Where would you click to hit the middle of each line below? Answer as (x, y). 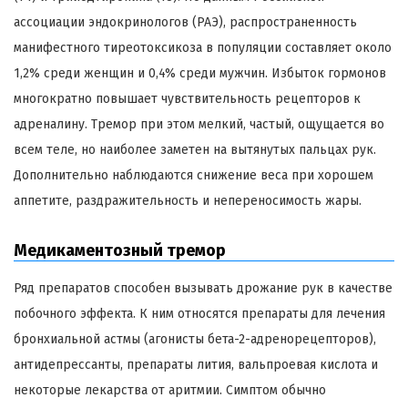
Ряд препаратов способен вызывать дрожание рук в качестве (203, 289)
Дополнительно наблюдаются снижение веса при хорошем (194, 176)
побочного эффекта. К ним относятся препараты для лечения (199, 314)
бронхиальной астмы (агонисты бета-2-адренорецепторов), (195, 340)
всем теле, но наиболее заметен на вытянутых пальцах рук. (195, 150)
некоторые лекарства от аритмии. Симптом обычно (170, 391)
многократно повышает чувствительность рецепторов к (187, 99)
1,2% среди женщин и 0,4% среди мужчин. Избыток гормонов (200, 74)
